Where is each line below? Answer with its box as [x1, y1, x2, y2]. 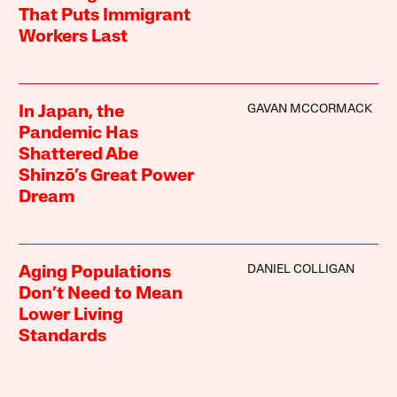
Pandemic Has [19, 125, 139, 144]
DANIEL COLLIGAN [246, 263, 354, 277]
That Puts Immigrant [19, 7, 191, 26]
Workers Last [19, 28, 128, 47]
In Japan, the [19, 104, 125, 122]
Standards [19, 328, 107, 346]
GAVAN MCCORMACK [246, 103, 372, 117]
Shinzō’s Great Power [19, 167, 195, 186]
